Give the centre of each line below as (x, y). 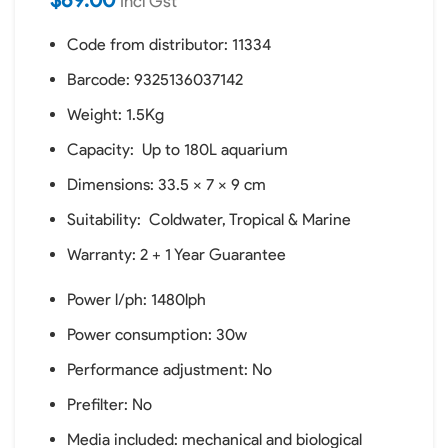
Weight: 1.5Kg (115, 114)
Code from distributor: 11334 (169, 44)
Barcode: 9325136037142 (155, 79)
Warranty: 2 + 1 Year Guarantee (176, 254)
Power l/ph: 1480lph (136, 299)
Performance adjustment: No (169, 369)
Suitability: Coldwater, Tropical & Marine (209, 219)
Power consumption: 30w (157, 334)
